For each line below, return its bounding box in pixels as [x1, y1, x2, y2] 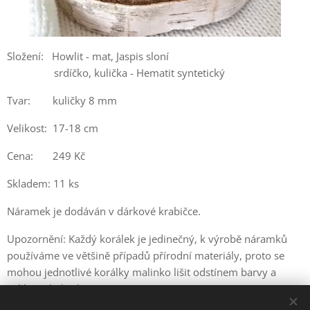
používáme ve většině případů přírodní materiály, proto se [7, 248, 284, 262]
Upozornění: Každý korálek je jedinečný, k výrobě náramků [7, 231, 287, 246]
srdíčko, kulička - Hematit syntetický [7, 65, 225, 80]
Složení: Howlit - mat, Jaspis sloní [7, 48, 169, 63]
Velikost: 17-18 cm [7, 120, 98, 135]
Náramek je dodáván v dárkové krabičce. [7, 203, 201, 218]
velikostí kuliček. [7, 281, 85, 295]
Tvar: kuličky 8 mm [7, 93, 117, 107]
